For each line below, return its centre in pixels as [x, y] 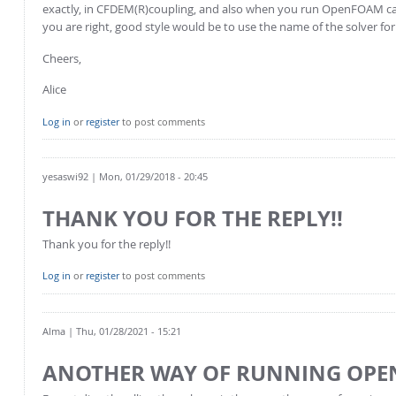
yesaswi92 [65, 176]
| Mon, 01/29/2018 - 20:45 [148, 176]
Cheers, [62, 58]
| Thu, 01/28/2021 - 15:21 [123, 331]
